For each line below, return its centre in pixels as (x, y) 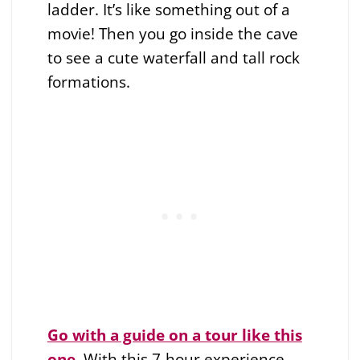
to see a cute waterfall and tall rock (173, 57)
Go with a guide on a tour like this (174, 334)
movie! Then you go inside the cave (172, 33)
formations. (88, 81)
